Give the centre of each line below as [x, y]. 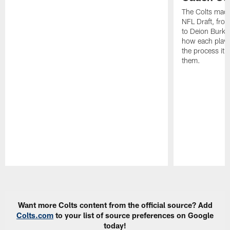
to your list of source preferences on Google [133, 215]
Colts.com [35, 215]
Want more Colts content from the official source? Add [115, 205]
